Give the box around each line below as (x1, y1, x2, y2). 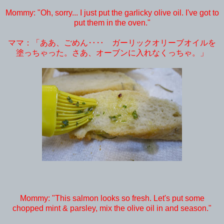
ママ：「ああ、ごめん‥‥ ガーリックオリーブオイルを (8, 38, 216, 47)
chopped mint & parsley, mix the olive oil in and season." (12, 203, 211, 212)
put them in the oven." (73, 18, 150, 27)
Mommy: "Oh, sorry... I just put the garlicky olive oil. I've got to (5, 8, 219, 17)
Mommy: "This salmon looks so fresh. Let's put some (19, 193, 204, 202)
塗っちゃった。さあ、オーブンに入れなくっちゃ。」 (16, 48, 208, 57)
